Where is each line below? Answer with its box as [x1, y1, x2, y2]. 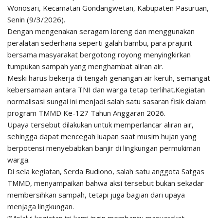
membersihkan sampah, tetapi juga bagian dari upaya [7, 190, 185, 200]
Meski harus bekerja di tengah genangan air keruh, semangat [7, 73, 210, 83]
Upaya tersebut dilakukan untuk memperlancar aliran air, [7, 120, 194, 130]
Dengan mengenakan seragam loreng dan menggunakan [7, 26, 195, 36]
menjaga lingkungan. [7, 201, 74, 212]
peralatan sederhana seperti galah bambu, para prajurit [7, 38, 192, 48]
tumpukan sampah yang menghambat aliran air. [7, 61, 163, 72]
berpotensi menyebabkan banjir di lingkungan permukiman [7, 143, 200, 153]
